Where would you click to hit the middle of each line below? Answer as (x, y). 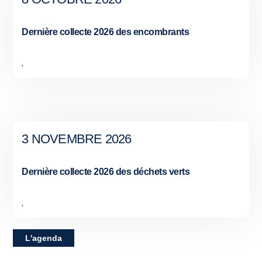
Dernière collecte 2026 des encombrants (106, 32)
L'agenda (44, 238)
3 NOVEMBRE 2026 (77, 139)
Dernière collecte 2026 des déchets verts (106, 172)
